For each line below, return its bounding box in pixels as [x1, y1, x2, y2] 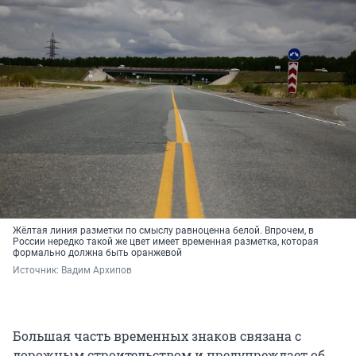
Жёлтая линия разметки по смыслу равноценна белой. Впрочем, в [13, 225, 314, 237]
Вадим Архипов [61, 265, 132, 277]
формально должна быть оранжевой [13, 247, 182, 259]
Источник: [13, 265, 61, 277]
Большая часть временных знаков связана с [13, 327, 301, 345]
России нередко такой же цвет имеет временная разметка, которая [13, 236, 319, 248]
